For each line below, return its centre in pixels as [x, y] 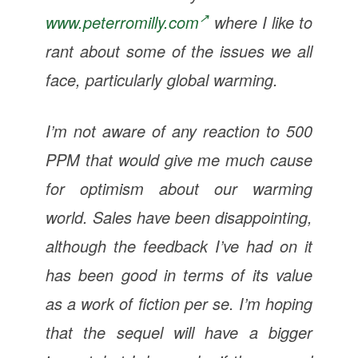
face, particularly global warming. [161, 79]
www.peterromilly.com [122, 22]
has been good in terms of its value [179, 274]
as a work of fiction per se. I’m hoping [179, 303]
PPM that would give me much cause [179, 159]
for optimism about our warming [179, 188]
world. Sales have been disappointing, [179, 217]
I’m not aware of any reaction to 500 [179, 130]
